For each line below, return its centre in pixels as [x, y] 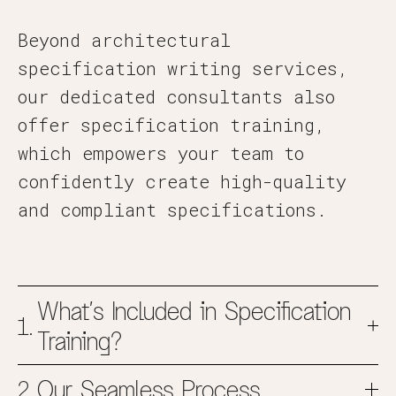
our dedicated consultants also [176, 96]
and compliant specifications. [172, 209]
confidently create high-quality [182, 181]
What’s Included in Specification [194, 310]
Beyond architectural [124, 40]
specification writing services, [183, 68]
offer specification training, [171, 125]
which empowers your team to [161, 153]
